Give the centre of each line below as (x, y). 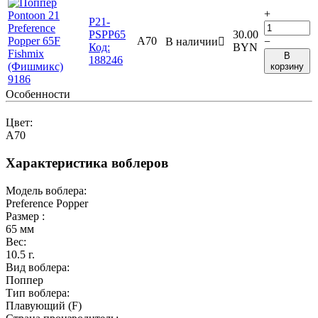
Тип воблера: (38, 292)
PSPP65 (107, 35)
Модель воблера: (46, 190)
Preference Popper (47, 203)
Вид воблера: (38, 267)
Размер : (25, 216)
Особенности (38, 94)
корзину (287, 67)
